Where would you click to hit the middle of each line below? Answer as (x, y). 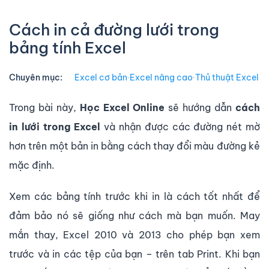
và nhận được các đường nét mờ (180, 126)
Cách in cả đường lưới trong (114, 29)
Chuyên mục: (36, 77)
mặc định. (32, 165)
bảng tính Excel (68, 47)
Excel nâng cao (161, 77)
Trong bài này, (44, 107)
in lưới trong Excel (55, 126)
